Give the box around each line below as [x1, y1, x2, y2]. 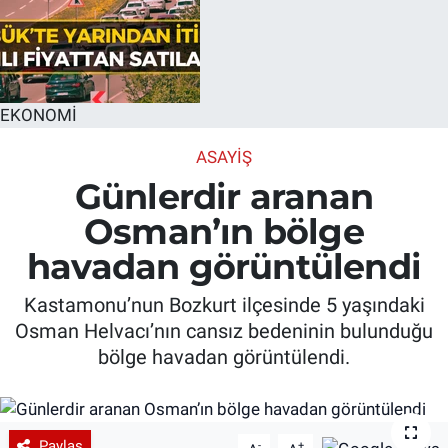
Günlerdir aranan [74, 174, 374, 218]
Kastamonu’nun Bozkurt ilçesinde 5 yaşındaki [23, 293, 425, 318]
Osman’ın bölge [84, 209, 364, 253]
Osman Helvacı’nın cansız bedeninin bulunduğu [15, 319, 433, 344]
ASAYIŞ [196, 147, 252, 168]
